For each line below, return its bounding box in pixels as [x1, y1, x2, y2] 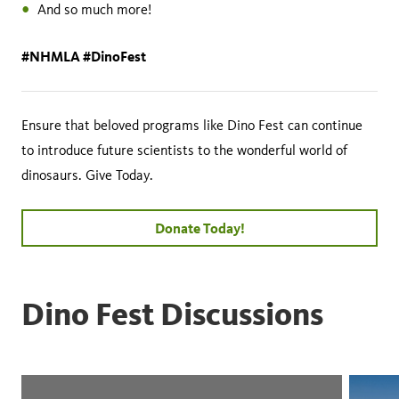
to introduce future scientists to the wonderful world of [21, 141, 347, 159]
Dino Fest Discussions [21, 294, 323, 333]
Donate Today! [154, 218, 245, 237]
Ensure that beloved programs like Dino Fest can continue [21, 116, 362, 134]
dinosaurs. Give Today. [21, 166, 153, 183]
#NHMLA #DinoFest [21, 46, 146, 65]
